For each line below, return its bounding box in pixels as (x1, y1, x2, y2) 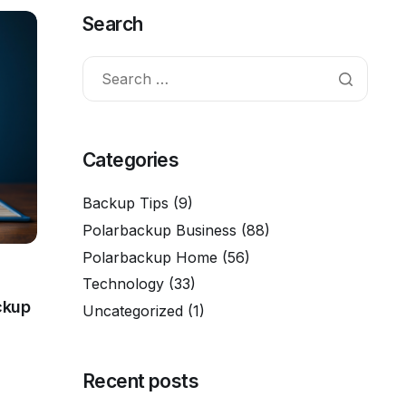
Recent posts (82, 370, 199, 393)
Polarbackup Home (82, 247, 217, 266)
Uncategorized (82, 302, 183, 321)
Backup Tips (82, 194, 169, 212)
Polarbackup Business (82, 220, 237, 239)
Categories (82, 149, 179, 171)
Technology (82, 275, 164, 294)
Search (82, 13, 143, 35)
